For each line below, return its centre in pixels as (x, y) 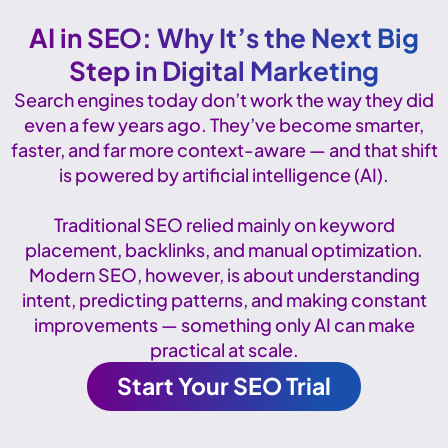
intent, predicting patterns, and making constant (224, 300)
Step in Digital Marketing (224, 71)
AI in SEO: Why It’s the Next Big (224, 38)
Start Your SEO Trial (224, 386)
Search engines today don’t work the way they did (224, 100)
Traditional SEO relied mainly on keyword (224, 225)
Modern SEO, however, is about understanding (224, 275)
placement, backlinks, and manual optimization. (224, 250)
